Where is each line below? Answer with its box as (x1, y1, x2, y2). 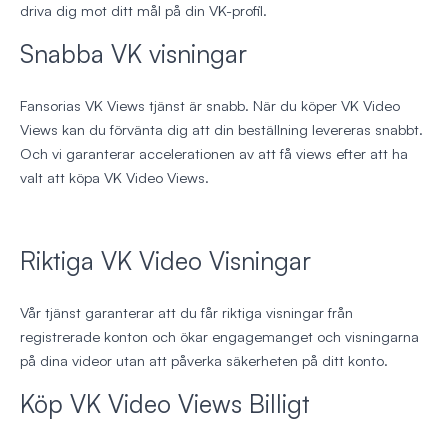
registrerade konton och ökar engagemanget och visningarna (20, 327, 419, 347)
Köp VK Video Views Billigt (20, 388, 310, 420)
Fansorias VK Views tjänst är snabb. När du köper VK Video (20, 96, 400, 116)
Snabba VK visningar (20, 38, 247, 70)
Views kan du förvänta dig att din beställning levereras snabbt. (20, 120, 423, 140)
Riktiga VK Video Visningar (20, 245, 311, 277)
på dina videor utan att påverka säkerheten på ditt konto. (20, 351, 388, 371)
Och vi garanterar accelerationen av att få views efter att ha (20, 144, 408, 164)
